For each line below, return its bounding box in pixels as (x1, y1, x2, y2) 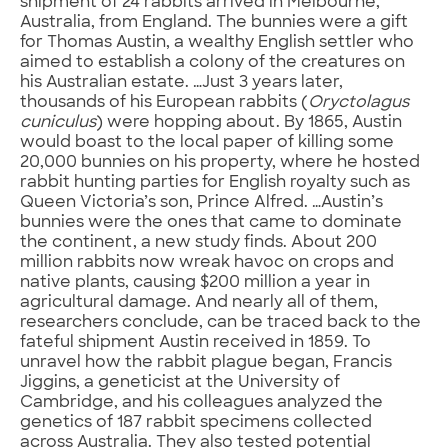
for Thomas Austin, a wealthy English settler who (20, 34, 414, 51)
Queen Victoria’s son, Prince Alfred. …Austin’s (20, 194, 383, 211)
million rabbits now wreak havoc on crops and (20, 254, 394, 271)
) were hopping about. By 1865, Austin (96, 114, 402, 131)
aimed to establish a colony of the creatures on (20, 54, 405, 71)
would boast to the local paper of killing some (20, 134, 394, 151)
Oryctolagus (308, 94, 409, 111)
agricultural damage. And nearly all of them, (20, 294, 378, 311)
